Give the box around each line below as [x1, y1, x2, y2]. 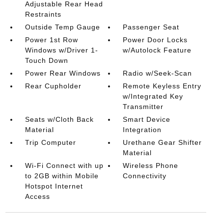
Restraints [25, 10, 61, 18]
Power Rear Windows [25, 69, 101, 77]
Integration [123, 125, 162, 134]
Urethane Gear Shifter [123, 138, 202, 146]
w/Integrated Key [123, 92, 184, 100]
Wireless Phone [123, 161, 179, 169]
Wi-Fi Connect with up [25, 161, 104, 169]
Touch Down [25, 56, 68, 64]
